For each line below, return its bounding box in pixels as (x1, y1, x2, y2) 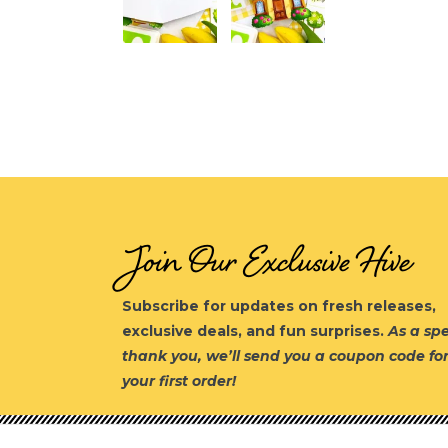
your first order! (122, 372, 236, 390)
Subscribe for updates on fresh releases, (122, 297, 436, 315)
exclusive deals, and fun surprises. (122, 322, 388, 340)
